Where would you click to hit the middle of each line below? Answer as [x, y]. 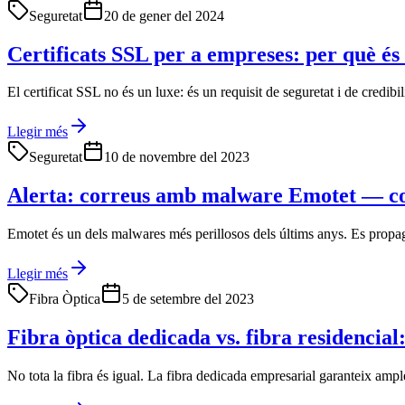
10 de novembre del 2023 [177, 157]
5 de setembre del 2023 [188, 299]
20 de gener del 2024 [164, 15]
